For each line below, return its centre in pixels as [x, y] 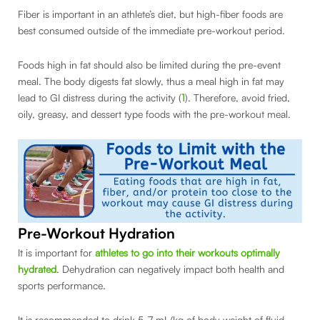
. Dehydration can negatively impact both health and [170, 269]
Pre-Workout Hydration [96, 234]
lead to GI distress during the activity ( [100, 97]
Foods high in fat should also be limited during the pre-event [149, 64]
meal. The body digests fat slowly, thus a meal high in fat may [151, 81]
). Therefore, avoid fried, [237, 97]
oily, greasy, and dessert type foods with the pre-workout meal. [156, 114]
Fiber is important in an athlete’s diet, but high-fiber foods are [150, 14]
